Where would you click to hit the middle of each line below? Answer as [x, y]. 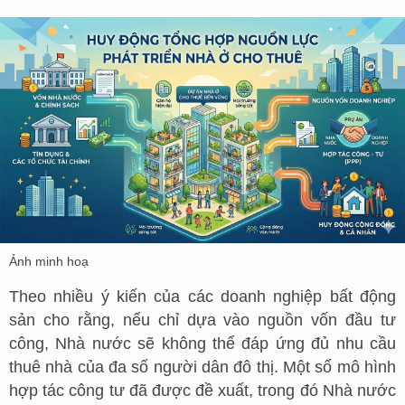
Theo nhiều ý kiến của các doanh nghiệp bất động [202, 296]
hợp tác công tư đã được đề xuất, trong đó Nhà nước [202, 390]
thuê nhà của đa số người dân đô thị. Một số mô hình [202, 367]
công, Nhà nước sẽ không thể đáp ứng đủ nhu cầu [202, 343]
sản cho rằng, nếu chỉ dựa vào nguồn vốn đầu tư [202, 320]
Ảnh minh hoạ [49, 261]
